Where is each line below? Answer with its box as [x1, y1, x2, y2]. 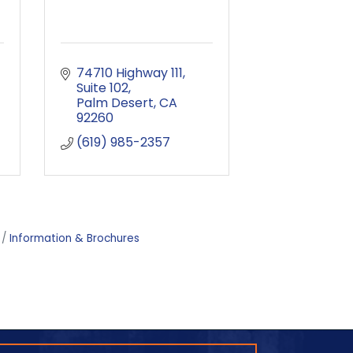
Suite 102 [76, 79, 128, 97]
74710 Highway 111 [76, 64, 183, 82]
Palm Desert [76, 94, 154, 112]
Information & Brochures [9, 231, 139, 246]
